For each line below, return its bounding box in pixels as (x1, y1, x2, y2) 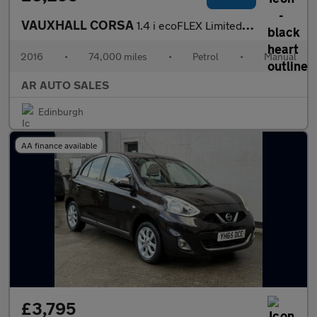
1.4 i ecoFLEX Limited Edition (137, 18, 242, 32)
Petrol (192, 50, 219, 62)
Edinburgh (38, 105, 83, 117)
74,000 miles (88, 50, 147, 62)
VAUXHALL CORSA (21, 17, 137, 33)
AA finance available (21, 140, 97, 150)
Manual (264, 50, 296, 62)
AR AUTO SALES (21, 78, 109, 91)
